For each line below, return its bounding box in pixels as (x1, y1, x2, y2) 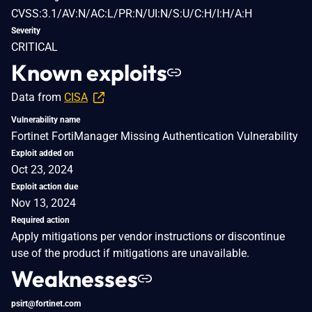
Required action (11, 214, 70, 225)
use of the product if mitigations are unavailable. (11, 246, 249, 260)
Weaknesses (11, 264, 138, 292)
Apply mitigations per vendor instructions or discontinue (11, 229, 285, 243)
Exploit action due (11, 181, 78, 192)
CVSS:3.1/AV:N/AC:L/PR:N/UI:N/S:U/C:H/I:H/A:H (11, 6, 252, 20)
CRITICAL (11, 40, 58, 54)
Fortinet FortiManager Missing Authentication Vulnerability (11, 129, 298, 143)
